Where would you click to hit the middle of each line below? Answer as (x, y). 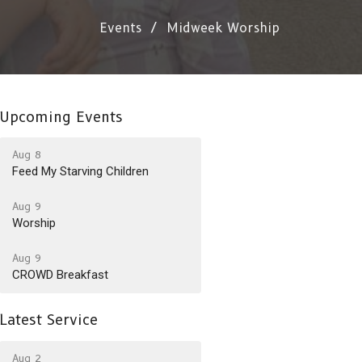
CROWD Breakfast (61, 275)
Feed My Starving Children (81, 171)
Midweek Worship (223, 27)
